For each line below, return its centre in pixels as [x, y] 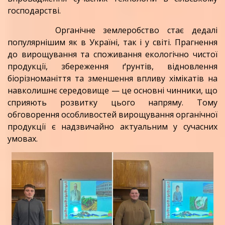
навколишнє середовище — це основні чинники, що [113, 91]
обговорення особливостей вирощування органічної [113, 115]
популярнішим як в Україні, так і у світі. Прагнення [113, 42]
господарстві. [34, 11]
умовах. [23, 139]
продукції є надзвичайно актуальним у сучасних [113, 127]
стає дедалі [189, 30]
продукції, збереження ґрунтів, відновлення [113, 67]
